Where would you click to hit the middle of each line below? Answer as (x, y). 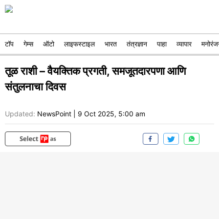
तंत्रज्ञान (137, 44)
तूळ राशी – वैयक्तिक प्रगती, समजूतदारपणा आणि (95, 71)
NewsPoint (54, 114)
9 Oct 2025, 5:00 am (111, 114)
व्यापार (184, 44)
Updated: (20, 114)
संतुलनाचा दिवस (35, 87)
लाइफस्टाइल (79, 44)
